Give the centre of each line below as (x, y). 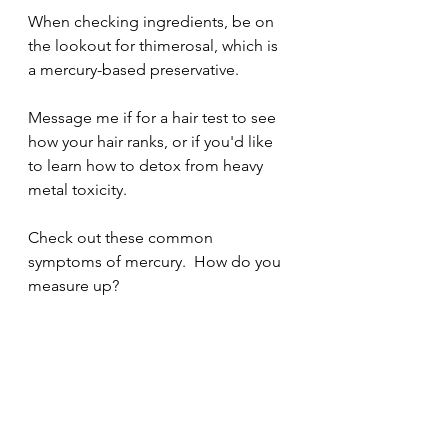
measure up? (75, 285)
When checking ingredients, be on (153, 21)
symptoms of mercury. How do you (156, 261)
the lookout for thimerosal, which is (155, 45)
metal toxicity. (81, 189)
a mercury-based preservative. (133, 69)
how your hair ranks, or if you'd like (152, 141)
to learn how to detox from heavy (147, 165)
